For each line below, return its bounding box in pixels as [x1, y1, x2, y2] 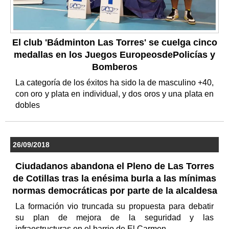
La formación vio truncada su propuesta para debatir [15, 201, 214, 211]
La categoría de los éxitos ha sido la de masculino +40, [15, 78, 214, 87]
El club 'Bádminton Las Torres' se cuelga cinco [12, 37, 217, 48]
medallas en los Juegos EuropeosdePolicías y [14, 49, 215, 60]
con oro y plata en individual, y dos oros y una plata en [15, 89, 214, 98]
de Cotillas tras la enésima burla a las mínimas [13, 173, 216, 184]
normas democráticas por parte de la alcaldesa [12, 185, 217, 196]
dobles [15, 100, 42, 109]
